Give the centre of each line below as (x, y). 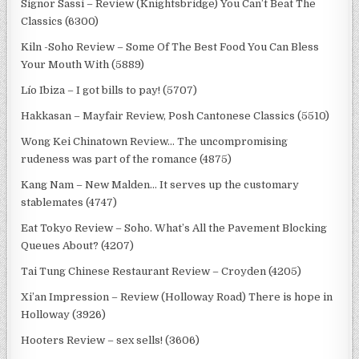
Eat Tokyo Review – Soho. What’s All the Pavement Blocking (174, 228)
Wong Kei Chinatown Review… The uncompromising (155, 141)
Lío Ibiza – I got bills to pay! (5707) (109, 90)
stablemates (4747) (69, 202)
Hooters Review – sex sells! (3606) (111, 340)
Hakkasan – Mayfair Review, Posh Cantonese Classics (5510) (175, 115)
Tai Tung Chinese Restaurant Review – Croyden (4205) (161, 271)
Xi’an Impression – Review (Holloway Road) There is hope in (177, 296)
